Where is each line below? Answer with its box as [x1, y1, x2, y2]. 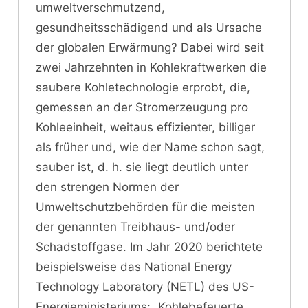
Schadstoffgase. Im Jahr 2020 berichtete [36, 239, 263, 254]
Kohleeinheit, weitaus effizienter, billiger [36, 120, 255, 134]
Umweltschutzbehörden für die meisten [36, 199, 255, 214]
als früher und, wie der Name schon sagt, [36, 140, 265, 154]
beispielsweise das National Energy [36, 259, 232, 274]
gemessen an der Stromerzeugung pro [36, 100, 248, 114]
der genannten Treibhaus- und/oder [36, 219, 235, 234]
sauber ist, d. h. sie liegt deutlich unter [36, 159, 248, 174]
